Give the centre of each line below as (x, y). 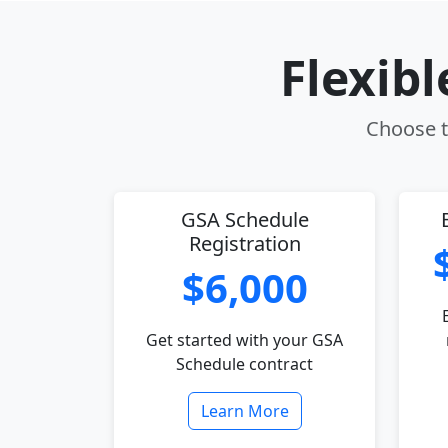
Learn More (244, 411)
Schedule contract (244, 364)
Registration (244, 243)
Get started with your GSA (244, 340)
